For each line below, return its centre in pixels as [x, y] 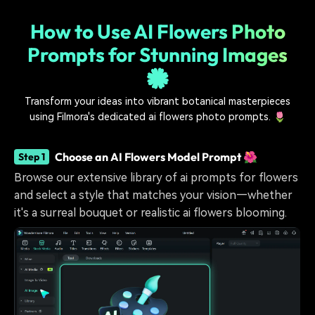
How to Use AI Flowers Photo [157, 31]
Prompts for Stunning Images [157, 54]
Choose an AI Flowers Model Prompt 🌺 [156, 157]
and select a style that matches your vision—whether [153, 195]
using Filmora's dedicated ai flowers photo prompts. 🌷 [157, 117]
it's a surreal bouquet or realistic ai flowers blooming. [150, 213]
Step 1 [32, 157]
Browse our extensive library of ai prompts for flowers [156, 178]
